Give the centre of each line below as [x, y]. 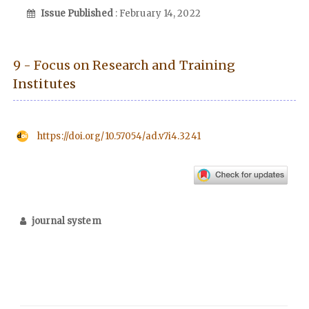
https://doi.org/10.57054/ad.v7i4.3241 [119, 136]
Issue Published [78, 13]
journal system [67, 221]
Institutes [44, 83]
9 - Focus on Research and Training [124, 65]
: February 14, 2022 [158, 13]
